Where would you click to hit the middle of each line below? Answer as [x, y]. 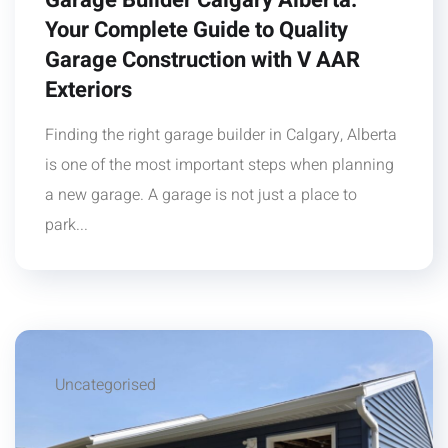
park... [66, 225]
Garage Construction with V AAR [202, 60]
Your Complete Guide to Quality [196, 30]
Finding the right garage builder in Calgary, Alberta [221, 135]
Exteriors [88, 90]
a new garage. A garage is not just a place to [201, 195]
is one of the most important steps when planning [219, 165]
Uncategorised [105, 385]
